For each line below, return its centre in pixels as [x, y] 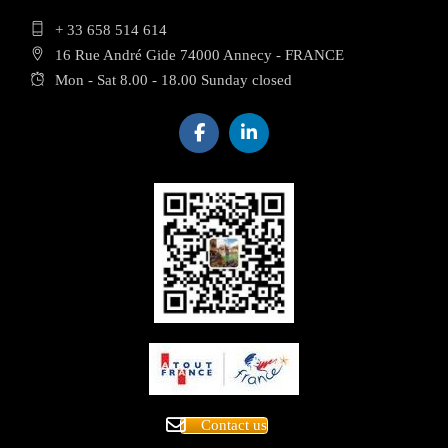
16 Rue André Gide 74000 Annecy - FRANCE [199, 55]
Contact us [234, 425]
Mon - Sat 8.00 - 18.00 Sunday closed [173, 80]
